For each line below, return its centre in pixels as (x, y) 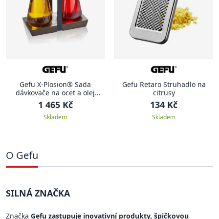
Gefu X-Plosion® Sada (55, 85)
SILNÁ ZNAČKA (38, 193)
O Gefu (22, 155)
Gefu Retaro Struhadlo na (164, 85)
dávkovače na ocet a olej (55, 93)
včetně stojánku (55, 101)
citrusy (164, 93)
